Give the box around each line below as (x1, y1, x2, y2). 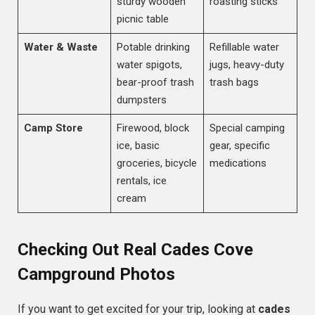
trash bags (209, 76, 259, 89)
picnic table (116, 13, 169, 26)
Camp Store (23, 122, 83, 135)
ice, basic (116, 139, 160, 153)
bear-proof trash (116, 76, 194, 89)
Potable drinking (116, 41, 190, 54)
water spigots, (116, 58, 182, 72)
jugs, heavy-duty (209, 58, 284, 72)
